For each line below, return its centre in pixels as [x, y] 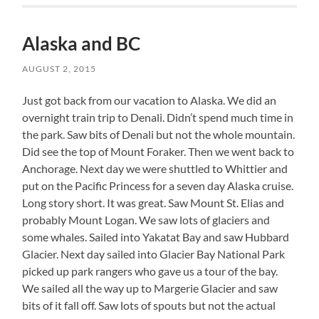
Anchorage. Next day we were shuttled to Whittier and [155, 169]
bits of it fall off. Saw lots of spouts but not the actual [149, 305]
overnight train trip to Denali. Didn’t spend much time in [158, 117]
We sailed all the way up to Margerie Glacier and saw [150, 288]
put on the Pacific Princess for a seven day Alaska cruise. [158, 186]
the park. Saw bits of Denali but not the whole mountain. [159, 135]
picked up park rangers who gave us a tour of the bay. [150, 271]
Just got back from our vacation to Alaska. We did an [150, 100]
